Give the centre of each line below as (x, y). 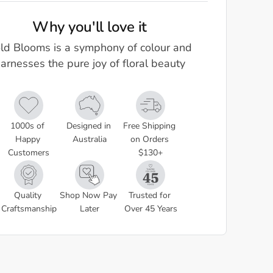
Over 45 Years (151, 209)
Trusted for (149, 196)
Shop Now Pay (88, 196)
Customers (29, 153)
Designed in (88, 126)
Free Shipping (149, 126)
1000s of (27, 126)
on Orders (149, 140)
